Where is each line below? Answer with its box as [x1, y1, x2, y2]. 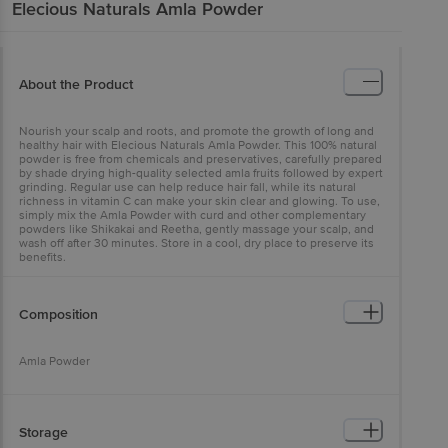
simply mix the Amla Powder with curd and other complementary [19, 207, 366, 223]
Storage [19, 423, 68, 441]
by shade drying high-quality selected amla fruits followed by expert [19, 165, 383, 181]
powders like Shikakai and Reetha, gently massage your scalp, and [19, 221, 374, 237]
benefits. [19, 249, 66, 265]
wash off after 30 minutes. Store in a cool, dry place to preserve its [19, 235, 374, 251]
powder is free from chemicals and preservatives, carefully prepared [19, 151, 382, 167]
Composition [19, 305, 98, 323]
